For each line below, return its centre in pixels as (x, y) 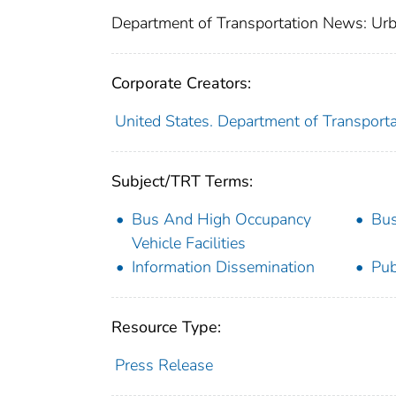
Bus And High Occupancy (221, 219)
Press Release (164, 365)
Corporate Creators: (181, 83)
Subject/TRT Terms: (182, 181)
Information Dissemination (223, 267)
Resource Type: (166, 327)
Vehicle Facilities (189, 243)
